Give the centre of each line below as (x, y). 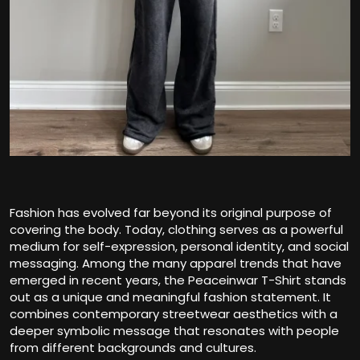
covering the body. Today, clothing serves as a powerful (176, 230)
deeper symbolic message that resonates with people (174, 331)
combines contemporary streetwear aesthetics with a (174, 314)
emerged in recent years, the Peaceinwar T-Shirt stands (178, 280)
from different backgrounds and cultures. (133, 348)
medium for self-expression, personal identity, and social (179, 247)
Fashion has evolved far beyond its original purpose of (171, 213)
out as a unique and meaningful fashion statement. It (170, 297)
